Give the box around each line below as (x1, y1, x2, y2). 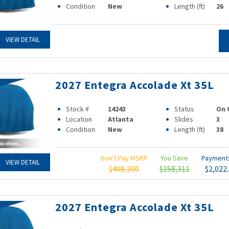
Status (174, 104, 194, 113)
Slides (174, 114, 193, 124)
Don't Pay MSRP (100, 153, 148, 163)
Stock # (65, 104, 89, 113)
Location (65, 114, 92, 124)
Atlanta (108, 114, 134, 124)
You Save (161, 153, 189, 163)
